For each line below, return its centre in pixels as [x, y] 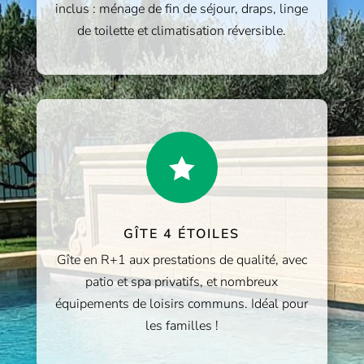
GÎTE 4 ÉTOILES [182, 234]
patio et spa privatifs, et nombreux [182, 282]
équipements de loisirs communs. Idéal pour [182, 304]
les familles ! [182, 326]
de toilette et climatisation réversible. [182, 31]
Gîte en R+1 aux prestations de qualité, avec [182, 260]
